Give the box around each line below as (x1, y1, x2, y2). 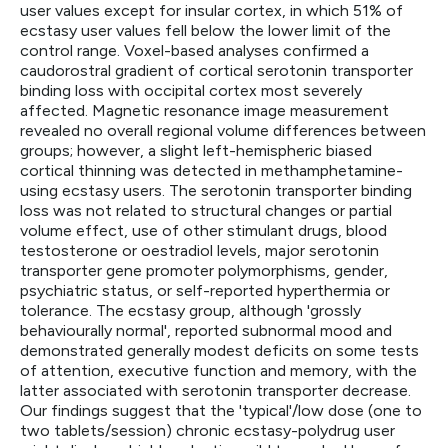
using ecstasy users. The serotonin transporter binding (20, 181, 412, 200)
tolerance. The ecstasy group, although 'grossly (20, 301, 361, 320)
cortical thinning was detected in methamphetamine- (20, 161, 403, 180)
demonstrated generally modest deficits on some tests (20, 341, 419, 360)
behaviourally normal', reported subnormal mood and (20, 321, 392, 340)
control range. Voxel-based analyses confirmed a (20, 41, 369, 60)
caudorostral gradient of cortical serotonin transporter (20, 61, 413, 80)
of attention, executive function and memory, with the (20, 361, 417, 380)
